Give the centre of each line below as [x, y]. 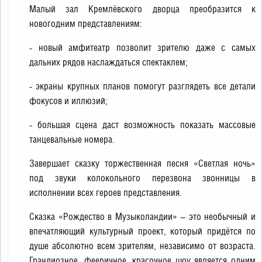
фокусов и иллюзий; [68, 101]
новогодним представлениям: [86, 24]
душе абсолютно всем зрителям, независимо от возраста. [142, 246]
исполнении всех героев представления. [106, 193]
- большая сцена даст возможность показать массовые [142, 125]
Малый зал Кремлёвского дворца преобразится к [142, 9]
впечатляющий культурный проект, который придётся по [142, 231]
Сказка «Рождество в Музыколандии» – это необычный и [142, 217]
